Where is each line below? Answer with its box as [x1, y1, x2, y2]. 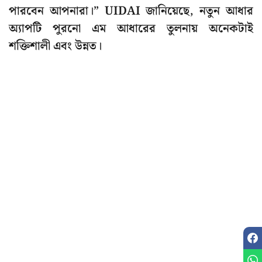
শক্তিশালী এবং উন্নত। [9, 37, 102, 56]
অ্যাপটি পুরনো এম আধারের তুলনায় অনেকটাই [9, 19, 253, 39]
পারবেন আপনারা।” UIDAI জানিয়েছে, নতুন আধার [9, 2, 253, 21]
